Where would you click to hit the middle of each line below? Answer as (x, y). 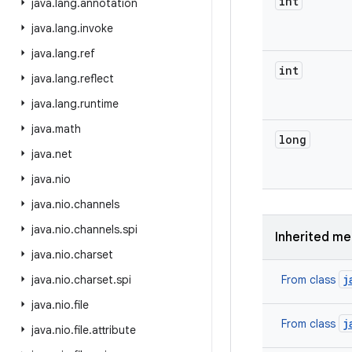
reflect (97, 79)
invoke (97, 28)
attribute (114, 330)
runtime (99, 104)
